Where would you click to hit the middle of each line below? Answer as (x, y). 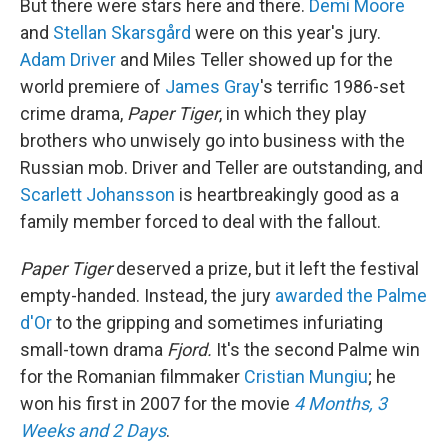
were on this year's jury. (286, 33)
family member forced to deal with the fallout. (200, 222)
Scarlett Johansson (97, 195)
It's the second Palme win (316, 350)
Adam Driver (68, 60)
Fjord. (189, 350)
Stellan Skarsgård (122, 33)
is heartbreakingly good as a (287, 195)
